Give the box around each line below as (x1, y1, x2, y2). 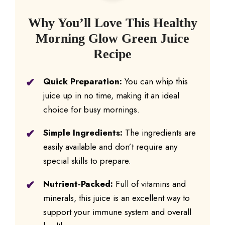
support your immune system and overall (43, 206, 191, 218)
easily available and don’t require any (43, 141, 177, 153)
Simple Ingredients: (43, 127, 123, 139)
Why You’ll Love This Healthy (28, 16, 197, 31)
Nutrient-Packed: (43, 178, 113, 190)
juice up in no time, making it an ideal (43, 89, 179, 102)
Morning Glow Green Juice (36, 31, 189, 46)
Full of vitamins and (113, 178, 186, 190)
